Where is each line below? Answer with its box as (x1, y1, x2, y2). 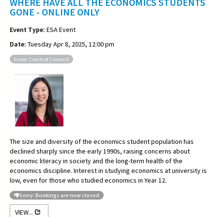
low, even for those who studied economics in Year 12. (10, 175, 167, 185)
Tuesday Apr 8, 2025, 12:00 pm (26, 40, 114, 49)
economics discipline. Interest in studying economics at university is (10, 166, 207, 175)
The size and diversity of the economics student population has (10, 137, 194, 146)
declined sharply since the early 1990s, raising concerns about (10, 146, 190, 155)
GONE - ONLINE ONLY (10, 6, 99, 18)
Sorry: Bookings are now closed (19, 191, 99, 199)
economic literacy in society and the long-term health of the (10, 156, 183, 165)
